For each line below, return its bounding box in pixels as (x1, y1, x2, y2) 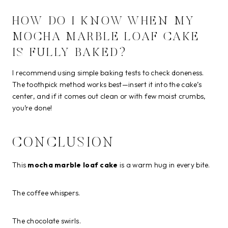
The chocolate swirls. (12, 216, 81, 225)
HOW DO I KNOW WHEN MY (12, 15, 195, 27)
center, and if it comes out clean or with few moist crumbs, (12, 91, 206, 101)
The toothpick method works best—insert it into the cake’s (12, 79, 202, 89)
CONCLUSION (12, 136, 115, 151)
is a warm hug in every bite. (118, 160, 210, 169)
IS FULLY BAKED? (12, 46, 128, 59)
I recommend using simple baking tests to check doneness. (12, 68, 204, 77)
